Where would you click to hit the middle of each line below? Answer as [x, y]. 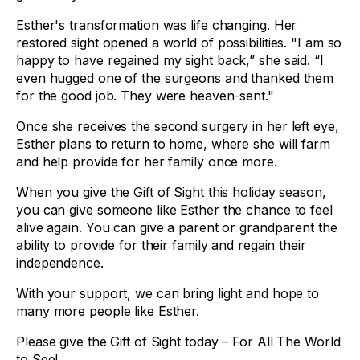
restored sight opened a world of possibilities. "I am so [179, 43]
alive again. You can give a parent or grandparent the [177, 227]
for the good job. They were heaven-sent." [147, 96]
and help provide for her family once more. [151, 162]
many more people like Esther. [110, 311]
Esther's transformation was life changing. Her [157, 25]
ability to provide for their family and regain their [161, 245]
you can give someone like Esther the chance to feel [174, 210]
